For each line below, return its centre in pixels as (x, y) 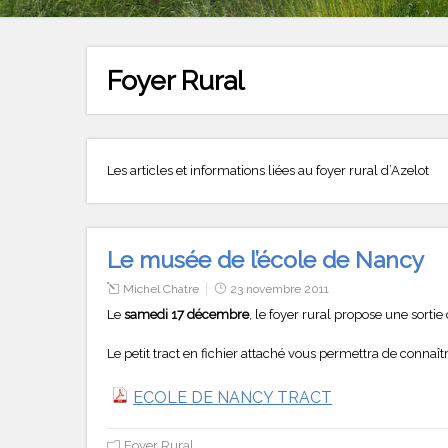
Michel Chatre (161, 288)
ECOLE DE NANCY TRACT (232, 397)
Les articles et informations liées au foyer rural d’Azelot (268, 170)
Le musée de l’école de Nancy (265, 259)
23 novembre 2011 (279, 288)
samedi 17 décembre (186, 314)
